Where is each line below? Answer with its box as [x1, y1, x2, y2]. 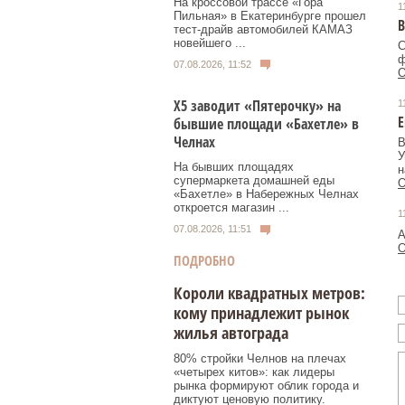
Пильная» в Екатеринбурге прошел [174, 8, 366, 23]
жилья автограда [174, 321, 288, 344]
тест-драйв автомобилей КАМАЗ [174, 22, 353, 36]
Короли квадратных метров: [174, 281, 365, 304]
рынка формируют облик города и [174, 378, 359, 392]
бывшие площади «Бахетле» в [174, 114, 359, 135]
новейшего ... [174, 35, 246, 50]
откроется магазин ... [174, 201, 289, 215]
